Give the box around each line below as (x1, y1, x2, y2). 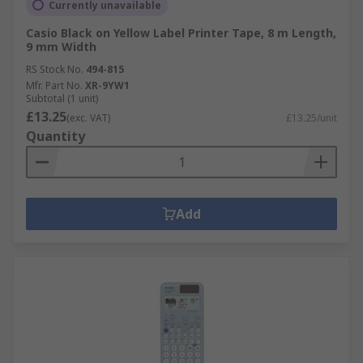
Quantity (26, 126, 85, 145)
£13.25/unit (286, 110, 337, 125)
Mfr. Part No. (26, 78, 83, 92)
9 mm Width (26, 38, 96, 54)
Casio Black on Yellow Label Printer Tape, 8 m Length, (26, 24, 336, 41)
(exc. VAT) (66, 110, 110, 125)
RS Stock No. (26, 62, 83, 76)
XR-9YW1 (85, 78, 130, 92)
